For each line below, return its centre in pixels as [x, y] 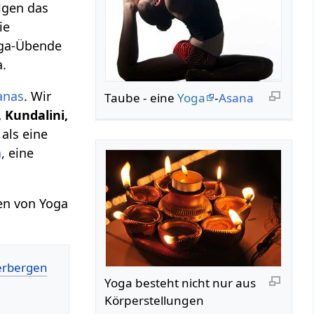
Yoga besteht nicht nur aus [180, 282]
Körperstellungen [155, 300]
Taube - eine [141, 97]
